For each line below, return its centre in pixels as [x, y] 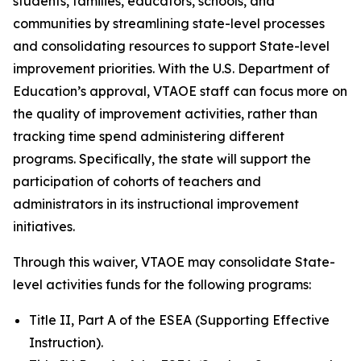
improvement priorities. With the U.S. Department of [171, 68]
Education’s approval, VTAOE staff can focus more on [180, 91]
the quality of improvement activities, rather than [165, 114]
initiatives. [44, 226]
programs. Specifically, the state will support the [162, 159]
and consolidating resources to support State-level [171, 46]
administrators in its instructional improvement [156, 204]
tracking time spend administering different [149, 136]
